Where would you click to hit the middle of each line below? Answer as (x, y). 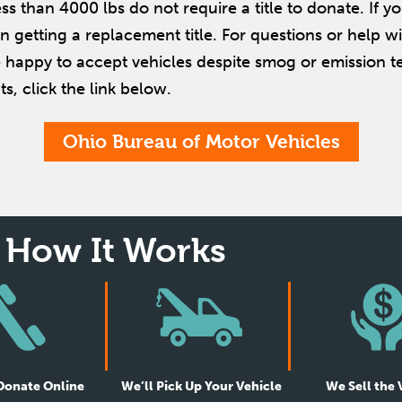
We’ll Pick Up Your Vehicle (201, 387)
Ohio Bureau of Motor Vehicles (201, 141)
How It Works (116, 250)
